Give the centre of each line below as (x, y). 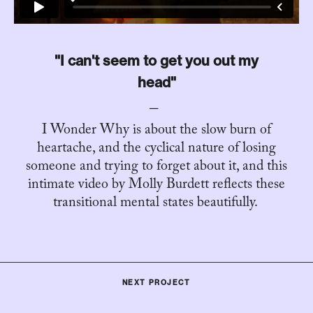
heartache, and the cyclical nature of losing (156, 149)
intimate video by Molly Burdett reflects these (156, 185)
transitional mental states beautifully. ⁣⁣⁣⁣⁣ (156, 204)
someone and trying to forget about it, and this (156, 167)
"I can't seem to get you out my (156, 60)
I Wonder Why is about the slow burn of (156, 131)
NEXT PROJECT (156, 282)
